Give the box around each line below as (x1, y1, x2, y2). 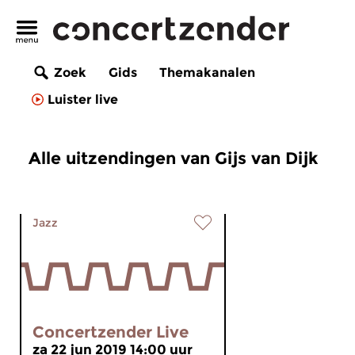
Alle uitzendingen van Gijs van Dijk (29, 148, 319, 168)
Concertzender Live (32, 323, 189, 342)
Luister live (48, 92, 118, 108)
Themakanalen (159, 65, 255, 81)
